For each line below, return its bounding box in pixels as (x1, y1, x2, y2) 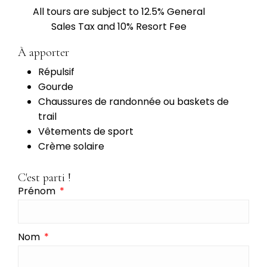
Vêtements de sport (38, 125, 133, 139)
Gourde (38, 80, 73, 94)
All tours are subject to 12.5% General (32, 5, 205, 19)
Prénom (18, 184, 58, 198)
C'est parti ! (18, 170, 71, 185)
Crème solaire (38, 139, 104, 154)
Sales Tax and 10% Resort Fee (51, 20, 187, 34)
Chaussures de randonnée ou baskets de (38, 95, 229, 109)
